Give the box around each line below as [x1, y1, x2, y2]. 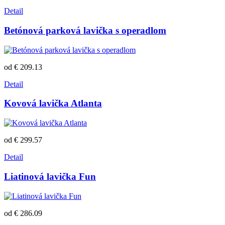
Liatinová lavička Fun [4, 171, 96, 182]
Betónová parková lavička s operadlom [4, 25, 166, 36]
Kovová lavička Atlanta [4, 98, 102, 109]
